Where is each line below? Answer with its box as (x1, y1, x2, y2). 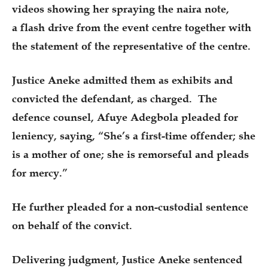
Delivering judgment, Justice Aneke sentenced (12, 253, 242, 267)
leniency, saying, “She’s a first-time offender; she (12, 129, 255, 143)
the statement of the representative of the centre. (12, 39, 251, 53)
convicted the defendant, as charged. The (12, 92, 217, 106)
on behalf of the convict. (12, 219, 132, 233)
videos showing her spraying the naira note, (12, 2, 229, 16)
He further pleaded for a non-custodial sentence (12, 200, 248, 214)
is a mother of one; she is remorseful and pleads (12, 148, 249, 162)
